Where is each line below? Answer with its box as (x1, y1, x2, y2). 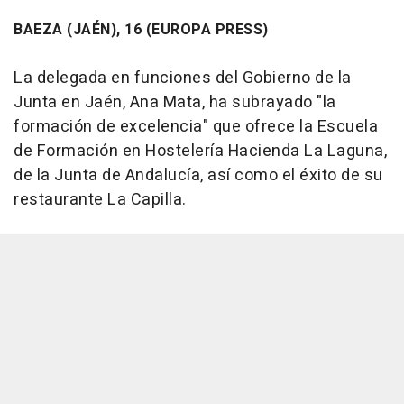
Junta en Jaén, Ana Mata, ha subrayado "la (14, 89, 336, 115)
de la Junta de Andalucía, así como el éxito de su (14, 162, 383, 188)
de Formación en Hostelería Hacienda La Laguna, (14, 138, 387, 163)
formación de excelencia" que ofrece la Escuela (14, 114, 378, 139)
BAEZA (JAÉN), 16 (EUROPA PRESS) (14, 18, 269, 41)
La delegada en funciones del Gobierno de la (14, 65, 352, 90)
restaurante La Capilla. (14, 187, 187, 212)
